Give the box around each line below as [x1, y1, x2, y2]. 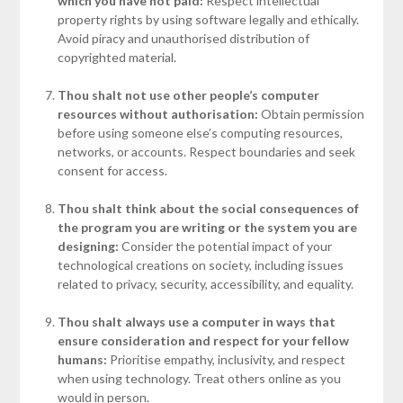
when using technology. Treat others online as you [57, 370, 341, 386]
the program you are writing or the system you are [57, 219, 357, 235]
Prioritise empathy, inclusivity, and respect [106, 351, 345, 367]
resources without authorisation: [57, 105, 258, 121]
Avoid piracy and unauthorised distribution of [57, 30, 309, 46]
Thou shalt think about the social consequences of [57, 200, 359, 216]
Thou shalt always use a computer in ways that [57, 313, 336, 329]
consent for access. [57, 162, 167, 178]
